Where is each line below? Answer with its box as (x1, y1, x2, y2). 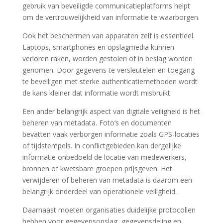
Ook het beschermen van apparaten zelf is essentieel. (22, 31, 195, 40)
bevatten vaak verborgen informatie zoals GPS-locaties (22, 129, 200, 139)
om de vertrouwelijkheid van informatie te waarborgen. (22, 12, 200, 22)
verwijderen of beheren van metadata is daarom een (22, 175, 192, 185)
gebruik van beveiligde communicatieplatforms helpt (22, 1, 190, 10)
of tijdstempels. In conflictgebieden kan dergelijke (22, 141, 181, 150)
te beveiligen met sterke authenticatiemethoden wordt (22, 77, 198, 86)
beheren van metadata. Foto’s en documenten (22, 118, 172, 127)
